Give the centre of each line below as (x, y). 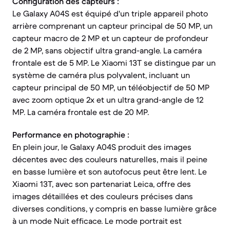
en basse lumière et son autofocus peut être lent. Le (110, 171)
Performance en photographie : (71, 135)
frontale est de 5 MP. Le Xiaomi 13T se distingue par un (114, 63)
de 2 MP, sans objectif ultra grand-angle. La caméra (107, 50)
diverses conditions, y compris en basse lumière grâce (114, 208)
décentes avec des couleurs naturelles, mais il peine (110, 159)
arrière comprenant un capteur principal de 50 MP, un (112, 26)
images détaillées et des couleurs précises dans (103, 196)
